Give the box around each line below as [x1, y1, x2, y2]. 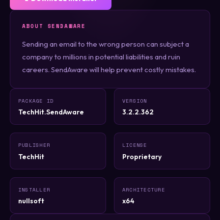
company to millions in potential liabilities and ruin [22, 52, 180, 61]
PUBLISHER [18, 141, 51, 149]
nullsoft [18, 196, 44, 205]
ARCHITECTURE [122, 185, 165, 193]
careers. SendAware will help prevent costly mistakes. [22, 64, 196, 74]
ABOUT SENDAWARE [22, 22, 86, 30]
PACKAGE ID [18, 96, 54, 105]
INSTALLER [18, 185, 51, 193]
